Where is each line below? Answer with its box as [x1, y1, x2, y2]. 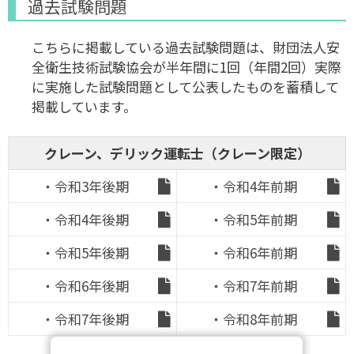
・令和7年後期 [40, 309, 129, 329]
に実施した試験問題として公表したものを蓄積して [32, 77, 339, 96]
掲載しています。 [32, 96, 137, 116]
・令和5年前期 [209, 209, 297, 229]
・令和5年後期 [40, 243, 129, 262]
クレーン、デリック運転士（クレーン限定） [43, 143, 311, 163]
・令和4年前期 [209, 176, 297, 196]
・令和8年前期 [209, 309, 297, 329]
